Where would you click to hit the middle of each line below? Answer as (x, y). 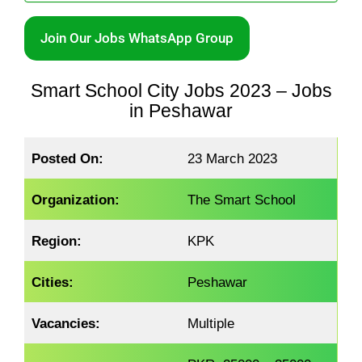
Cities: (53, 282)
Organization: (76, 199)
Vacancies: (66, 323)
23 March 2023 (233, 158)
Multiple (211, 323)
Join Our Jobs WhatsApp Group (137, 38)
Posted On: (68, 158)
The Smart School (242, 199)
